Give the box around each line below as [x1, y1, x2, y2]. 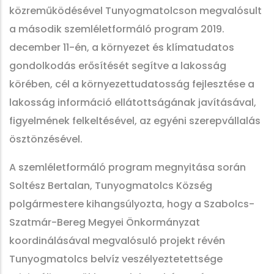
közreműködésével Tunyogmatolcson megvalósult [9, 4, 262, 18]
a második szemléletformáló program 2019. [9, 22, 224, 36]
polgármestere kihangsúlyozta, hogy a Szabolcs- [9, 197, 254, 211]
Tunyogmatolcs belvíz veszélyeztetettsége [9, 252, 223, 266]
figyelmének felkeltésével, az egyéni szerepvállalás [9, 114, 261, 128]
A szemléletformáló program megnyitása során [9, 160, 246, 174]
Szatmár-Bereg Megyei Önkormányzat [9, 215, 200, 229]
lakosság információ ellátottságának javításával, [9, 95, 256, 109]
